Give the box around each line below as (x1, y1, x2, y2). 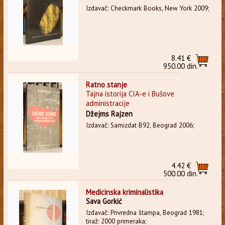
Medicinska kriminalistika (85, 187, 163, 197)
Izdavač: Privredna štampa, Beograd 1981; (85, 208, 204, 217)
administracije (85, 98, 130, 108)
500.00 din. (163, 168, 198, 178)
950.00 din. (163, 61, 198, 71)
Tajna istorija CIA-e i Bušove (85, 88, 174, 98)
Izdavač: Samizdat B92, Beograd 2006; (85, 121, 194, 130)
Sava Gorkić (85, 196, 122, 206)
